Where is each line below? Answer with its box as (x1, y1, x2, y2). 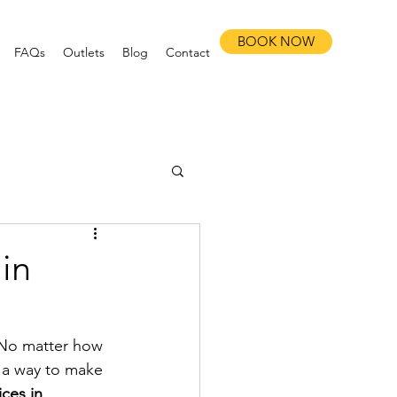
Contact (166, 44, 210, 60)
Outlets (63, 44, 105, 60)
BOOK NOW (237, 33, 315, 50)
